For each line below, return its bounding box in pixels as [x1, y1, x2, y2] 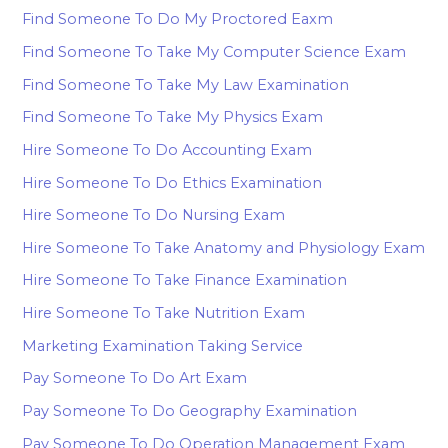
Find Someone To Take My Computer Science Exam [22, 43, 407, 61]
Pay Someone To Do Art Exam [22, 369, 248, 388]
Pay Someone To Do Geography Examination [22, 402, 358, 421]
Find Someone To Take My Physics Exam [22, 108, 324, 127]
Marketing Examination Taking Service [22, 336, 304, 355]
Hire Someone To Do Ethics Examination [22, 173, 323, 192]
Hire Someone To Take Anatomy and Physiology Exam [22, 238, 426, 257]
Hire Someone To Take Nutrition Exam [22, 304, 306, 323]
